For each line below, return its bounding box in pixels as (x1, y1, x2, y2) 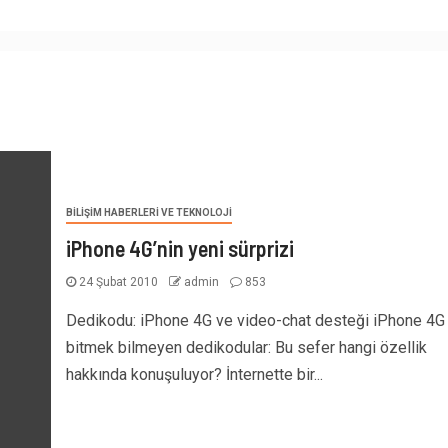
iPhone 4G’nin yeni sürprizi (65, 235, 294, 262)
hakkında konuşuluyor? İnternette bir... (65, 365, 323, 385)
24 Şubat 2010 (75, 275, 161, 290)
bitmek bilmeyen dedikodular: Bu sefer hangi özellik (65, 338, 427, 358)
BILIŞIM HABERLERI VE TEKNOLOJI (65, 207, 232, 219)
